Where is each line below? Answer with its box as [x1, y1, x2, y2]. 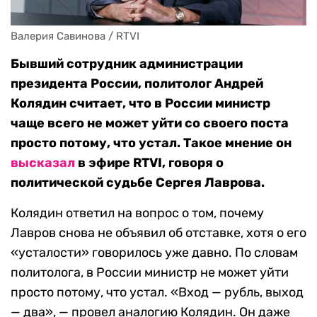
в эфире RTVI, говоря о [75, 155, 224, 171]
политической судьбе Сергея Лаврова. [11, 175, 265, 191]
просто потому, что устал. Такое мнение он [11, 135, 292, 151]
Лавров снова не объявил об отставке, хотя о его [11, 225, 306, 241]
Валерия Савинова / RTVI [11, 30, 139, 43]
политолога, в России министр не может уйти [11, 265, 289, 281]
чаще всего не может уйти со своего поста [11, 115, 289, 132]
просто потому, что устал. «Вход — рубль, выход [11, 284, 304, 301]
